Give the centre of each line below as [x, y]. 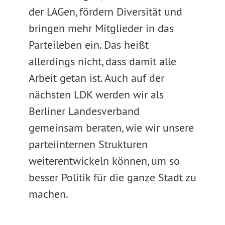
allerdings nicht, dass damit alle [102, 61]
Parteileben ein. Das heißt [88, 45]
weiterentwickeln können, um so [104, 161]
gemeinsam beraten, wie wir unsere [111, 128]
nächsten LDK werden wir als [96, 94]
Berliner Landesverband [84, 111]
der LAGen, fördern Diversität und [105, 12]
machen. [48, 194]
